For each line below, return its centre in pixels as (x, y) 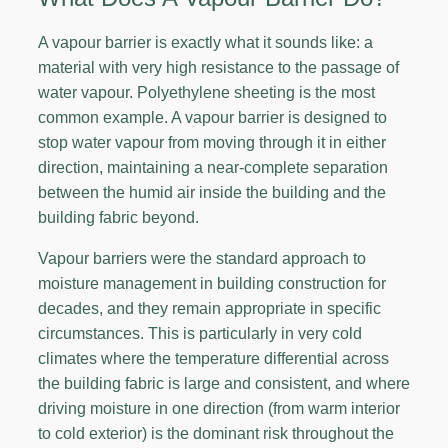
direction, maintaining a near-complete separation (213, 167)
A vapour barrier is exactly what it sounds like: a (205, 42)
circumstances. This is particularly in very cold (200, 333)
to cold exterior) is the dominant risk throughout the (216, 433)
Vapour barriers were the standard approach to (202, 258)
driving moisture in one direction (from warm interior (219, 408)
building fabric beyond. (118, 217)
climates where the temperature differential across (213, 358)
